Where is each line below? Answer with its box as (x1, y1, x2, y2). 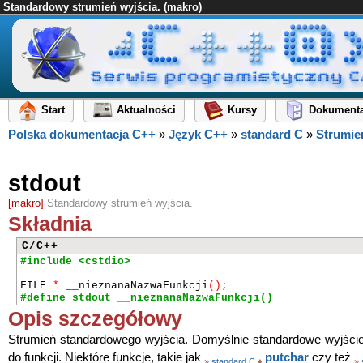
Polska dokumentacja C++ (8, 128, 156, 141)
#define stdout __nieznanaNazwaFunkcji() (20, 292, 273, 304)
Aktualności (117, 104, 176, 117)
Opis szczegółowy (8, 307, 182, 330)
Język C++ (169, 128, 228, 141)
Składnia (8, 212, 92, 235)
